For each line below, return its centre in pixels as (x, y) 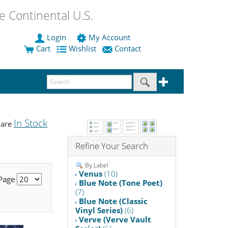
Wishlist (82, 49)
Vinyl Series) (99, 210)
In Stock (30, 123)
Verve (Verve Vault (115, 220)
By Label (96, 165)
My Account (109, 37)
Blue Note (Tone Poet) (121, 183)
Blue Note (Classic (113, 201)
